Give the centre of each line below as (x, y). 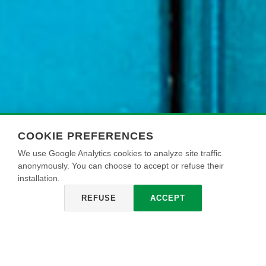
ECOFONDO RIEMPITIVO (133, 251)
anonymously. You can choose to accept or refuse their (121, 166)
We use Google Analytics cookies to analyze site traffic (120, 153)
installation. (39, 178)
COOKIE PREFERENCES (86, 136)
